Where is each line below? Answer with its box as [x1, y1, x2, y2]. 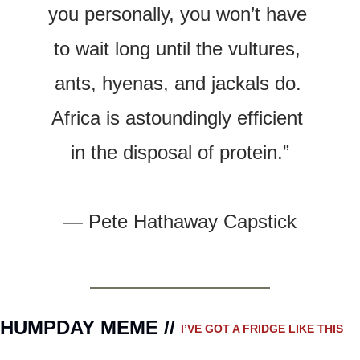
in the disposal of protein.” [71, 141, 289, 163]
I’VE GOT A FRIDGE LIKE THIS [181, 322, 343, 335]
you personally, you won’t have [47, 2, 307, 25]
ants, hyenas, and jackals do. [54, 72, 301, 94]
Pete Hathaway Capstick [88, 210, 297, 232]
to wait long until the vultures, [54, 37, 301, 59]
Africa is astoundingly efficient [51, 106, 303, 129]
